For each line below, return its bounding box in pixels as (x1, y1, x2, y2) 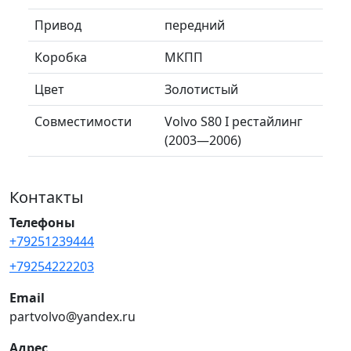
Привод (34, 16, 81, 34)
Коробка (34, 48, 87, 66)
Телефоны (9, 213, 75, 231)
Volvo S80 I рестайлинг (165, 112, 302, 130)
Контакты (9, 186, 84, 208)
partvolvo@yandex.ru (9, 307, 136, 325)
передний (165, 16, 225, 34)
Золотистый (165, 80, 238, 98)
